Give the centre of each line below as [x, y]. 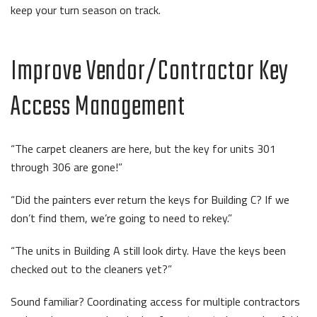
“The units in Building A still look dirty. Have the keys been [148, 250]
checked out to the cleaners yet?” [91, 269]
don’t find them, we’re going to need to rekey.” [121, 218]
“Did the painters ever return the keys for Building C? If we [150, 199]
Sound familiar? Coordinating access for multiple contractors [155, 301]
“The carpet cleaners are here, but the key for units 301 [143, 148]
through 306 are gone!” [67, 167]
